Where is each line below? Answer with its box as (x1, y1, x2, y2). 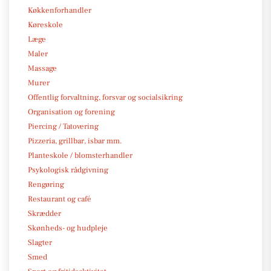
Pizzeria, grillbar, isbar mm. (28, 135, 122, 146)
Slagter (28, 237, 52, 247)
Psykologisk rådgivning (28, 165, 108, 175)
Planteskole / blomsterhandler (28, 150, 132, 160)
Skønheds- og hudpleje (28, 223, 108, 233)
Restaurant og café (28, 194, 91, 204)
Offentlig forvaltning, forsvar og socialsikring (28, 92, 183, 102)
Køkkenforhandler (28, 5, 91, 15)
